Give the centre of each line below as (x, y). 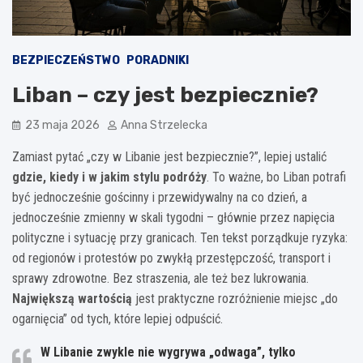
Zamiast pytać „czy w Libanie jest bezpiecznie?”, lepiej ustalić (169, 156)
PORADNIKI (158, 60)
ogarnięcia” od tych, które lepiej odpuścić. (117, 318)
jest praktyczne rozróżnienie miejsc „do (235, 298)
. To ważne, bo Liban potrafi (276, 177)
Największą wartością (72, 298)
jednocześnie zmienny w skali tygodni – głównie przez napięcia (173, 217)
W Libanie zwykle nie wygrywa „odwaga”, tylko (168, 352)
